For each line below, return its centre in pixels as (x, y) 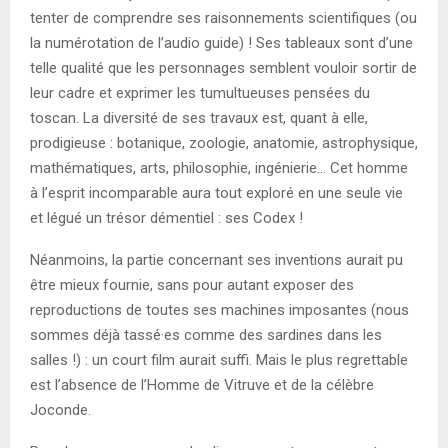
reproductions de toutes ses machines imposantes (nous (219, 309)
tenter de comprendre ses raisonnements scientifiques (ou (223, 17)
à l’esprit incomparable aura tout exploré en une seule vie (216, 192)
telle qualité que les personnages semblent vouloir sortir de (223, 67)
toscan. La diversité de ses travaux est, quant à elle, (199, 117)
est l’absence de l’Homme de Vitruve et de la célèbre (202, 384)
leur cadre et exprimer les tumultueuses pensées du (200, 92)
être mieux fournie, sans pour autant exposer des (192, 284)
